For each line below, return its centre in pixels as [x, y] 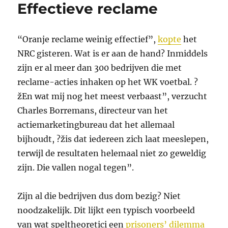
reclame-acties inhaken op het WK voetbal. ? [108, 82]
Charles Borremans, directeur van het [93, 111]
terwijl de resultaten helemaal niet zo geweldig [112, 153]
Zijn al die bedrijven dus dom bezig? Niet [99, 196]
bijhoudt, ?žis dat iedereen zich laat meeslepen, [113, 139]
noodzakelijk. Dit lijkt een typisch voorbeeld [106, 210]
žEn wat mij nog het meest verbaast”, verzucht [112, 96]
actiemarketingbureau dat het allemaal [96, 125]
